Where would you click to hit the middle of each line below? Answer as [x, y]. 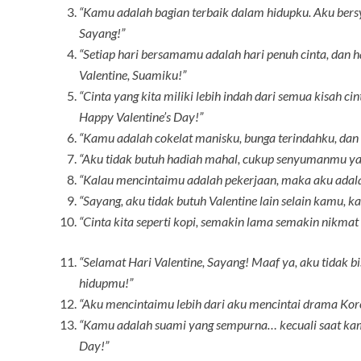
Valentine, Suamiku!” [133, 75]
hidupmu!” [106, 283]
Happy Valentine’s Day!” [141, 117]
